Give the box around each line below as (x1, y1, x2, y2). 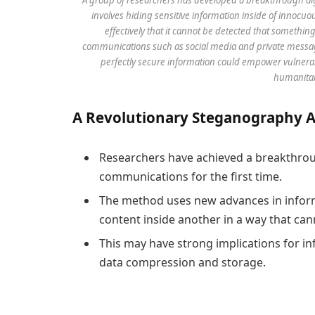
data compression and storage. (99, 255, 266, 271)
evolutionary (96, 108, 188, 128)
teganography (200, 108, 302, 128)
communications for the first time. (99, 169, 282, 185)
